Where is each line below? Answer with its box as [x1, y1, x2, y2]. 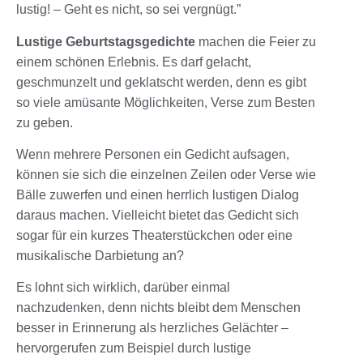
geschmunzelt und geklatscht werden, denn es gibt [16, 75, 306, 89]
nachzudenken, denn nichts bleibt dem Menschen [16, 301, 301, 315]
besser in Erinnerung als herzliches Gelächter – [16, 321, 288, 335]
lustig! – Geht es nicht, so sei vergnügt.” [16, 2, 241, 17]
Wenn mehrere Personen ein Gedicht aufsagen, [16, 147, 289, 161]
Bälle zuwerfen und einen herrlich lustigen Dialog [16, 187, 299, 202]
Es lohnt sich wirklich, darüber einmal [16, 280, 230, 295]
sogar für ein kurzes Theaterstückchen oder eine [16, 228, 293, 242]
